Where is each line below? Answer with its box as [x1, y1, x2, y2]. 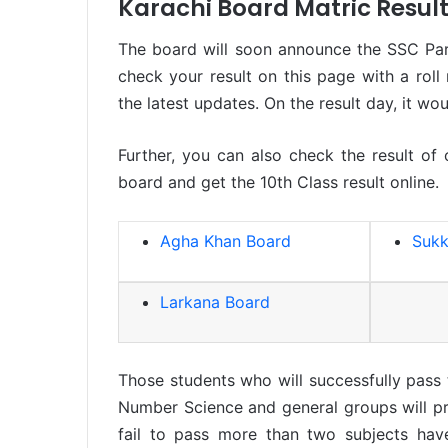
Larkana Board [160, 291, 271, 312]
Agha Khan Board [160, 230, 292, 251]
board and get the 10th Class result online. [118, 171, 439, 192]
